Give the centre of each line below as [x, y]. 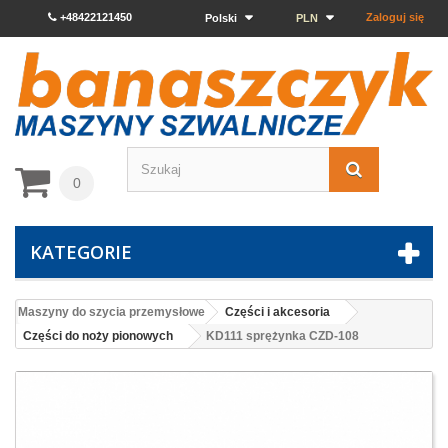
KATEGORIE [81, 252]
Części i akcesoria [277, 312]
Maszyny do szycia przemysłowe [111, 312]
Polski [220, 18]
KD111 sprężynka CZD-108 [282, 336]
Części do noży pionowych [98, 336]
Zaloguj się [395, 17]
